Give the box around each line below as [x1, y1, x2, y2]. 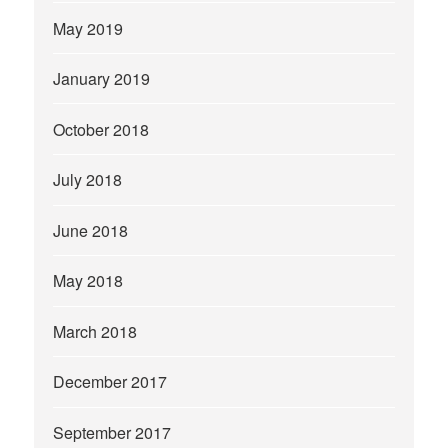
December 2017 [53, 370, 168, 394]
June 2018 [53, 218, 129, 242]
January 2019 [53, 67, 151, 91]
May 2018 [53, 269, 124, 293]
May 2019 [53, 16, 124, 40]
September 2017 [53, 420, 172, 444]
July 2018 [53, 168, 123, 192]
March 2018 [53, 319, 138, 343]
